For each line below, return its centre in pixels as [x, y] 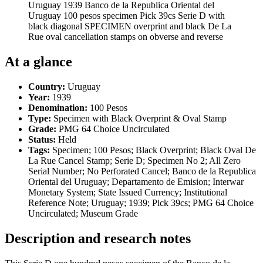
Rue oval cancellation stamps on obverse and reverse [126, 36]
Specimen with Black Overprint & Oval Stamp [139, 118]
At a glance [38, 61]
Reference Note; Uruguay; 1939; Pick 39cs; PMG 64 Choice [141, 203]
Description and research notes [98, 238]
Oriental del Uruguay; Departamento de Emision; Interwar [136, 181]
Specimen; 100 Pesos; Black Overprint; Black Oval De [153, 150]
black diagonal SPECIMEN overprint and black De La [130, 26]
